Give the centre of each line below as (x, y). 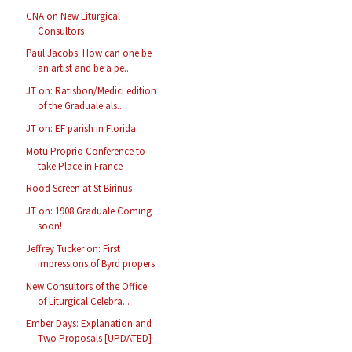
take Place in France (81, 166)
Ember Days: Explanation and (89, 324)
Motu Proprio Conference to (86, 151)
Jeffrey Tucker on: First (73, 248)
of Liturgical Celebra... (84, 301)
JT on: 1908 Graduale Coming (89, 211)
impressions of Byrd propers (97, 263)
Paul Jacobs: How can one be (89, 53)
